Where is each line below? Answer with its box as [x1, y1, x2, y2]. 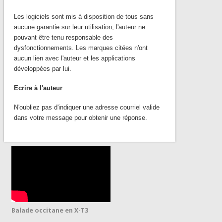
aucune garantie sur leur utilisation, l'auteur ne [13, 23, 145, 31]
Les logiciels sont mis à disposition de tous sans [13, 12, 154, 20]
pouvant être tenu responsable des [13, 33, 113, 41]
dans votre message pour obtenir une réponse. [13, 113, 147, 121]
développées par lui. [13, 64, 71, 72]
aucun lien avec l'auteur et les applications [13, 54, 135, 62]
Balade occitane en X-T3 [11, 206, 89, 214]
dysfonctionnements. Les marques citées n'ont [13, 44, 148, 52]
